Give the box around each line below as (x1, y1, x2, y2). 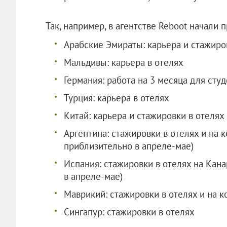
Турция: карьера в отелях (63, 91, 169, 104)
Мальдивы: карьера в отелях (63, 56, 183, 68)
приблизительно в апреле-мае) (63, 139, 194, 152)
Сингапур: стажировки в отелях (63, 205, 195, 218)
